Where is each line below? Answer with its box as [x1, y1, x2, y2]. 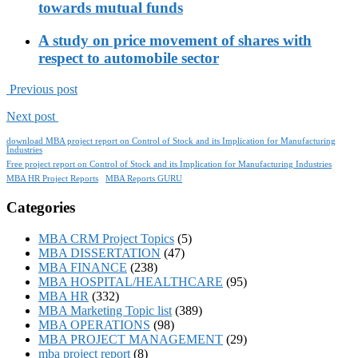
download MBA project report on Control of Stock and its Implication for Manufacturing [6, 136, 336, 145]
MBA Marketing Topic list [38, 304, 172, 318]
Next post [6, 109, 58, 123]
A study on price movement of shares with [38, 32, 312, 49]
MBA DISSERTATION [38, 246, 161, 261]
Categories [6, 199, 75, 217]
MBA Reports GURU [105, 173, 182, 183]
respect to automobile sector [38, 50, 219, 66]
